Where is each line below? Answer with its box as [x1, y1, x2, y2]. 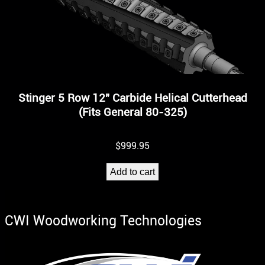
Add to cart [110, 166, 155, 177]
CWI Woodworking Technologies [5, 212, 202, 229]
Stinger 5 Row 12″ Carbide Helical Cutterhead [18, 91, 247, 105]
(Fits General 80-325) [78, 105, 187, 119]
